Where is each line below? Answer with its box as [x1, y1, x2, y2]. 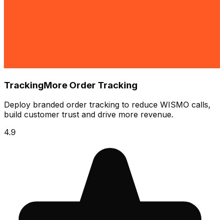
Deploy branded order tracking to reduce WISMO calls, [4, 100, 211, 110]
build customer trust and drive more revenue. [4, 110, 173, 120]
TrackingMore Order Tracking [4, 79, 137, 91]
